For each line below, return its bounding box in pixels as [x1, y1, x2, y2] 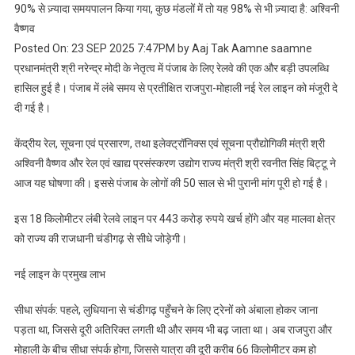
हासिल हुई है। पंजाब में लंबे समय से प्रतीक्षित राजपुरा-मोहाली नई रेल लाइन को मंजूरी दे [13, 82, 338, 95]
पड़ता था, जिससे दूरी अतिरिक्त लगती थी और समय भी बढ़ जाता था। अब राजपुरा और [13, 323, 332, 337]
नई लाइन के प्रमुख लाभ [13, 268, 105, 281]
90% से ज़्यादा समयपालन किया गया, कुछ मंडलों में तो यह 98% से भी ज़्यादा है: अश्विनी [13, 2, 339, 16]
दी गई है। [13, 101, 51, 115]
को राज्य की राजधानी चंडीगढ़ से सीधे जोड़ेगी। [13, 232, 187, 246]
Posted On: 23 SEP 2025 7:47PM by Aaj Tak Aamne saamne [13, 42, 312, 55]
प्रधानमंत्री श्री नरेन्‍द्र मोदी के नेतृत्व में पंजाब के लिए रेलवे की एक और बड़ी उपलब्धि [13, 62, 329, 75]
